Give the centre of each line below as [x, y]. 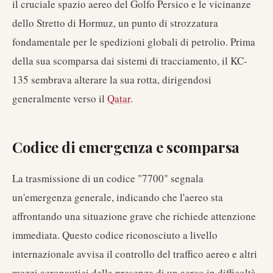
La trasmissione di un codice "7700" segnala [108, 178]
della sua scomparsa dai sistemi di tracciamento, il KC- [130, 61]
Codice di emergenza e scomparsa [126, 147]
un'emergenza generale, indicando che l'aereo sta [118, 197]
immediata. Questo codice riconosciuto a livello [115, 235]
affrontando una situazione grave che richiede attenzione [134, 216]
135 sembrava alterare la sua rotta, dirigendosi [112, 80]
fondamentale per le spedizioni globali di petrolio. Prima [134, 42]
